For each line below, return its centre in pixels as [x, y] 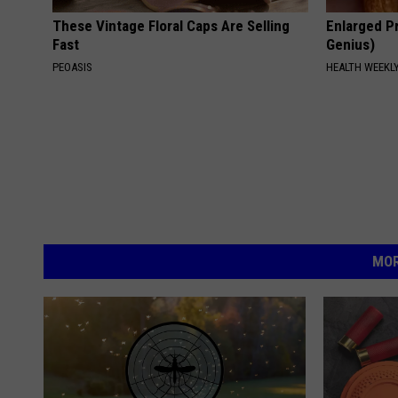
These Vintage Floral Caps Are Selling [171, 25]
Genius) [351, 44]
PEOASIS [72, 67]
